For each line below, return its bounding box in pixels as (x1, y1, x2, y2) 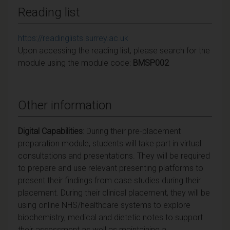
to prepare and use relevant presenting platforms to (18, 163, 203, 173)
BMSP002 (133, 57, 169, 68)
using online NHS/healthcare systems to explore (18, 200, 190, 210)
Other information (18, 98, 112, 112)
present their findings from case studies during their (18, 175, 201, 185)
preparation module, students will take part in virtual (18, 138, 201, 148)
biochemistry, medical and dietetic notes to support (18, 212, 203, 222)
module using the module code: (18, 57, 133, 68)
